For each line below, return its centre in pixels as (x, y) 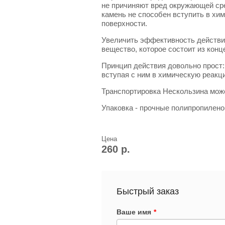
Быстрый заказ (148, 191)
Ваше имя (134, 212)
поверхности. (124, 23)
